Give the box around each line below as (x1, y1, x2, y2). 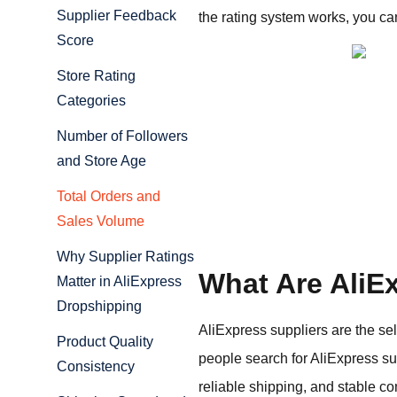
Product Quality (57, 334, 153, 350)
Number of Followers (57, 128, 188, 144)
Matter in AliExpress (57, 274, 182, 290)
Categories (57, 93, 126, 109)
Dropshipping (57, 299, 142, 315)
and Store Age (57, 153, 146, 169)
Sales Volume (57, 214, 144, 230)
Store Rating (57, 68, 136, 84)
